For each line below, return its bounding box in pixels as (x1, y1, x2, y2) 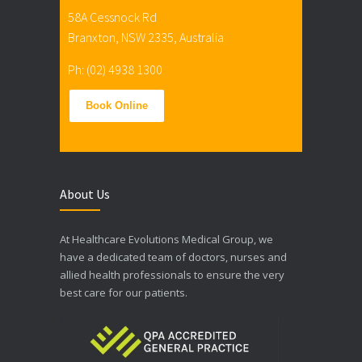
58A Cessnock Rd (68, 8, 157, 25)
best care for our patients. (60, 284, 187, 300)
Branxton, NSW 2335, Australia (68, 28, 224, 45)
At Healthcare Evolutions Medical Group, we (60, 231, 273, 246)
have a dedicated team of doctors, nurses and (60, 249, 287, 264)
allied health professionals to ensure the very (60, 267, 284, 282)
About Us (60, 185, 110, 202)
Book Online (86, 99, 148, 112)
